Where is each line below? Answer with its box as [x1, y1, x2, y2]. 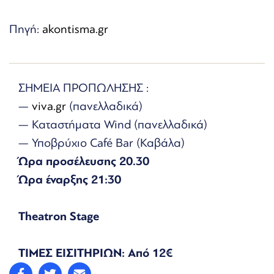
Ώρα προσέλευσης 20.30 [18, 154, 149, 168]
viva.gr [32, 98, 66, 113]
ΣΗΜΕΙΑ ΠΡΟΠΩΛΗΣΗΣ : [18, 80, 149, 95]
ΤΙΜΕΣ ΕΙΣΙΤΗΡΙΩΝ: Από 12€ [18, 245, 172, 260]
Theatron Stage [18, 209, 99, 223]
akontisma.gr [42, 21, 108, 36]
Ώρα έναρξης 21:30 [18, 172, 121, 187]
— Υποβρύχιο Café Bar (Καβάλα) [18, 135, 185, 150]
